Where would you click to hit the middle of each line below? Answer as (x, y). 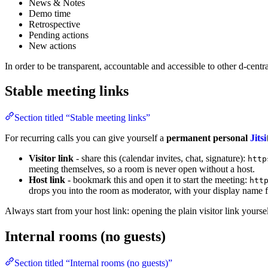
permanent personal (208, 138)
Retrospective (54, 24)
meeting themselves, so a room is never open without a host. (142, 169)
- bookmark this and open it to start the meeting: (157, 180)
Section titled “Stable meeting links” (82, 118)
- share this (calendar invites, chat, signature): (161, 159)
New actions (52, 45)
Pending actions (59, 35)
